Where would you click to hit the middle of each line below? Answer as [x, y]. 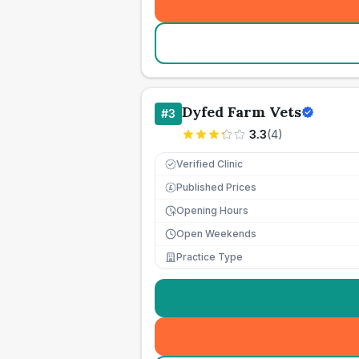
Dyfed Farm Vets [242, 112]
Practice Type [210, 257]
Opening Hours [212, 210]
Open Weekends [216, 234]
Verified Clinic [210, 164]
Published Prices [216, 187]
